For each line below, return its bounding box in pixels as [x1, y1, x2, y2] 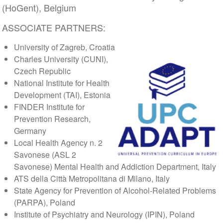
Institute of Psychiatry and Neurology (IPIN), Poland [13, 209, 195, 220]
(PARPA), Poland [13, 197, 75, 208]
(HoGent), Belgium [1, 1, 76, 14]
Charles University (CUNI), [13, 53, 108, 65]
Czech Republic [13, 65, 71, 77]
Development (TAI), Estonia [13, 89, 111, 101]
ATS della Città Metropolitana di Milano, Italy [13, 173, 170, 184]
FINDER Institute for [13, 101, 85, 112]
